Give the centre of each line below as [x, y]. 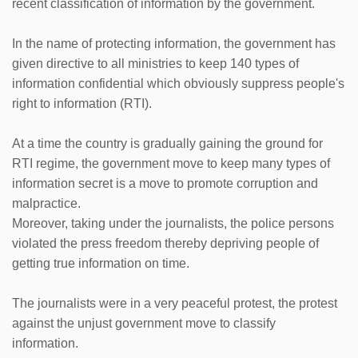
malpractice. [46, 203]
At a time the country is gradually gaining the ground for [167, 143]
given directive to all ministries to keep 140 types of [155, 63]
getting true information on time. [101, 263]
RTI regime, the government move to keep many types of [171, 163]
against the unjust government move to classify [144, 323]
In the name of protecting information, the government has [174, 43]
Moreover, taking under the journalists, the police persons [173, 223]
